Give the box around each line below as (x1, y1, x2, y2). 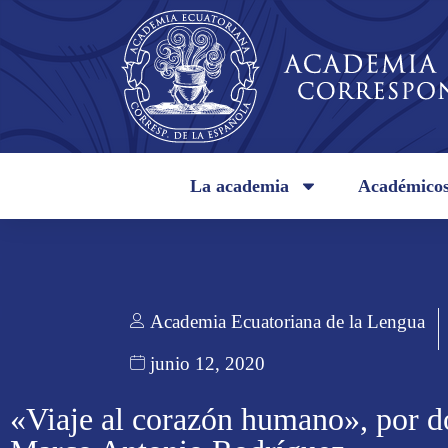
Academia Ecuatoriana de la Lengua (150, 311, 425, 332)
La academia (190, 176, 290, 196)
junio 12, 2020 (150, 353, 265, 375)
